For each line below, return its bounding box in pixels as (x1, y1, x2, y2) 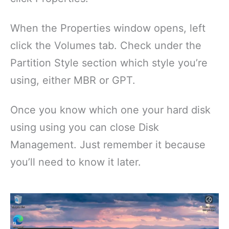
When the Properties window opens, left (10, 21, 205, 34)
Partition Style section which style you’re (10, 56, 208, 69)
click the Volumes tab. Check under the (10, 39, 201, 52)
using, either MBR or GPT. (10, 74, 135, 86)
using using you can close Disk (10, 121, 159, 133)
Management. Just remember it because (10, 138, 205, 151)
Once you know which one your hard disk (10, 103, 211, 116)
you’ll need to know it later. (10, 155, 141, 168)
